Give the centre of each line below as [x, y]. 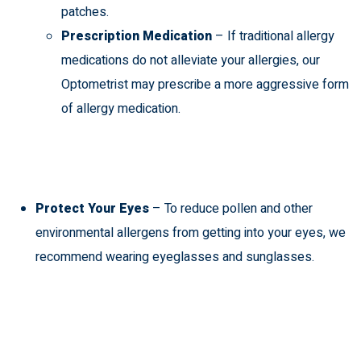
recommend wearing [94, 257]
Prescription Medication [138, 37]
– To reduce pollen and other [232, 209]
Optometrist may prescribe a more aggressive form [205, 85]
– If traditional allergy [275, 37]
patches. [85, 12]
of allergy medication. [121, 109]
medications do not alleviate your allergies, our [191, 61]
